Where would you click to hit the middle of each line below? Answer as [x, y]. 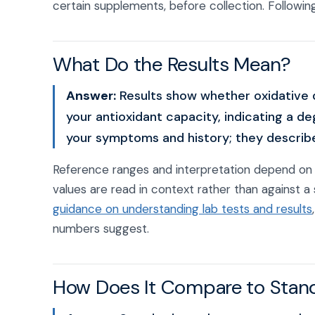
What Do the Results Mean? [172, 64]
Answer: [91, 96]
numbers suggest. [101, 229]
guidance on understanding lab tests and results [182, 209]
